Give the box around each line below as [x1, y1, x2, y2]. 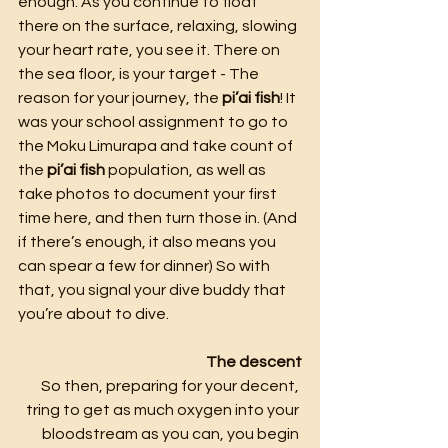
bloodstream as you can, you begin [42, 425, 302, 442]
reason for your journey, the [18, 89, 222, 106]
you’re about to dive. [18, 305, 169, 322]
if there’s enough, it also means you [18, 233, 279, 250]
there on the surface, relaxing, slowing [18, 17, 300, 34]
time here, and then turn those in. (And [18, 209, 300, 226]
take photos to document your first [18, 185, 280, 202]
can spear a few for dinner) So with [18, 257, 273, 274]
